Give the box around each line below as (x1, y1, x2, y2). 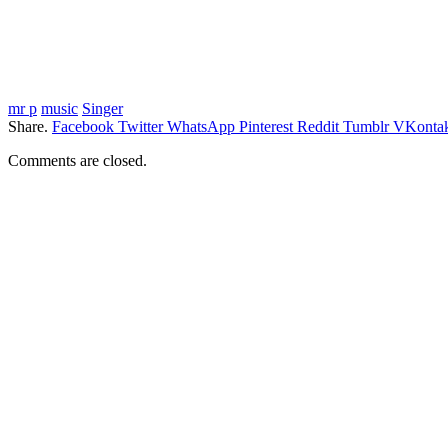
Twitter (118, 117, 163, 135)
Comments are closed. (8, 151, 147, 169)
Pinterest (239, 117, 293, 135)
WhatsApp (167, 117, 235, 135)
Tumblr (343, 117, 389, 135)
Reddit (297, 117, 339, 135)
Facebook (52, 117, 114, 135)
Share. (8, 117, 48, 135)
